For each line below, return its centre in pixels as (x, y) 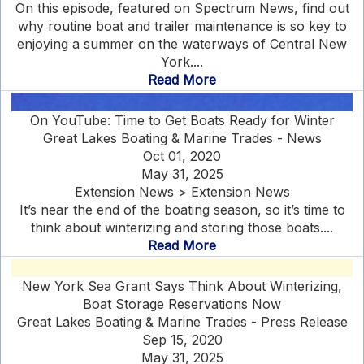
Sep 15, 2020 (182, 340)
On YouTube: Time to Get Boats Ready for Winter (182, 120)
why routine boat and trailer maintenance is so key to (182, 26)
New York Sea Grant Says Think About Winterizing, (182, 286)
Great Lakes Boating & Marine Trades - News (182, 138)
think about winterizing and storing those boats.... (182, 227)
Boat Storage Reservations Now (182, 304)
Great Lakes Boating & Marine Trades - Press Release (182, 322)
